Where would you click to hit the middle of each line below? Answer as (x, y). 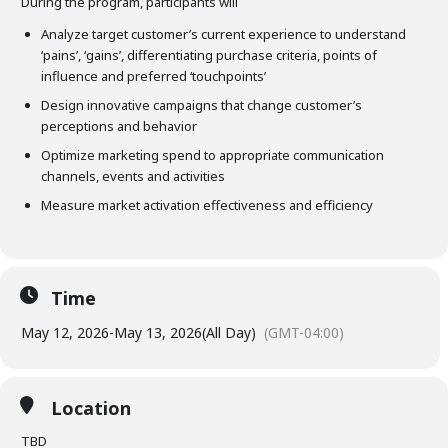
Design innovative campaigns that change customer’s (201, 105)
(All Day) (229, 332)
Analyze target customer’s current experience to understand (223, 34)
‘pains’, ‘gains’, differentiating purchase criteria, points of (209, 55)
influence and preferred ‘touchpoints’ (153, 76)
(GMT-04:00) (304, 332)
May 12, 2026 (65, 332)
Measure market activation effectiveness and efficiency (207, 205)
